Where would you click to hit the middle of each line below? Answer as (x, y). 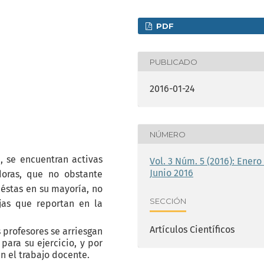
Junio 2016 (171, 173)
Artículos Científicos (192, 230)
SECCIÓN (168, 201)
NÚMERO (168, 134)
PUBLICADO (174, 62)
